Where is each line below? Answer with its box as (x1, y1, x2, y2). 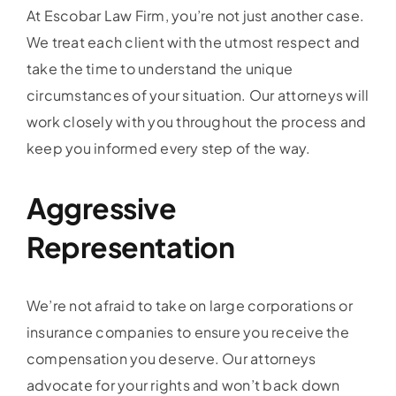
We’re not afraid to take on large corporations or (26, 295, 353, 315)
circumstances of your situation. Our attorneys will (26, 85, 369, 104)
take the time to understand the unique (26, 58, 293, 78)
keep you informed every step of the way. (26, 138, 311, 157)
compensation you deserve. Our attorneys (26, 348, 316, 368)
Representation (26, 228, 235, 264)
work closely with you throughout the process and (26, 111, 367, 131)
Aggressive (26, 189, 177, 225)
